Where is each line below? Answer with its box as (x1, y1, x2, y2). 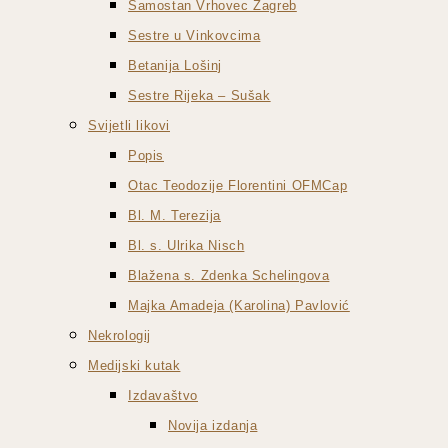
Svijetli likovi (88, 118, 170, 133)
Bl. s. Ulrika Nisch (128, 238, 245, 253)
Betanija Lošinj (128, 58, 222, 73)
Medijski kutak (88, 358, 181, 373)
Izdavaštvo (128, 388, 198, 403)
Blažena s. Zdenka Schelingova (128, 268, 330, 283)
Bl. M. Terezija (128, 208, 221, 223)
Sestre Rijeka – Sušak (128, 88, 271, 103)
